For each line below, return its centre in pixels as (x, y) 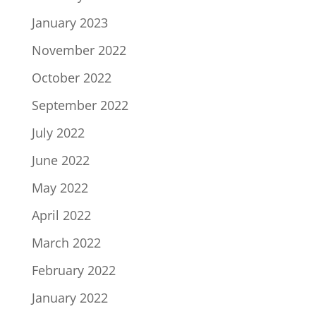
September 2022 (80, 105)
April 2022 (61, 215)
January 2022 (69, 298)
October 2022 (71, 78)
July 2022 (58, 133)
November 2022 (79, 50)
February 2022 (73, 270)
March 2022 (66, 243)
